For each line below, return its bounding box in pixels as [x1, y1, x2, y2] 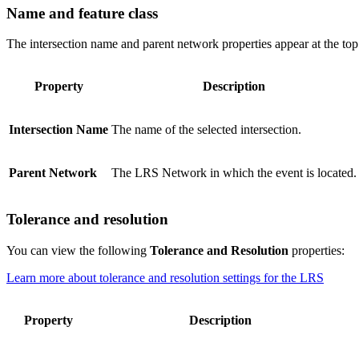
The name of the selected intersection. [111, 123, 301, 137]
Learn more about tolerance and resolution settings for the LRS [6, 270, 324, 284]
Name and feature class [6, 4, 158, 22]
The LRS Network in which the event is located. [111, 166, 357, 180]
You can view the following [6, 243, 150, 257]
